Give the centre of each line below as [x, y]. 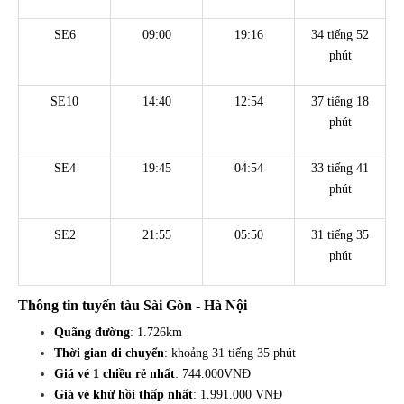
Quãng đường [92, 333]
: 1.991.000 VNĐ [239, 395]
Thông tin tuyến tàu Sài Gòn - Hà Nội [136, 306]
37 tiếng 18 [340, 102]
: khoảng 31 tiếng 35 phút [232, 353]
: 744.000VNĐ [216, 374]
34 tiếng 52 [340, 35]
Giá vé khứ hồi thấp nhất [124, 395]
